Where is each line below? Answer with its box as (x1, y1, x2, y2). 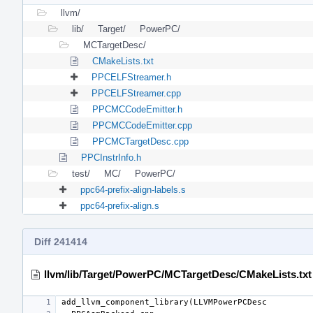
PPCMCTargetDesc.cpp (92, 136, 189, 147)
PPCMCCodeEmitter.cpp (92, 119, 192, 131)
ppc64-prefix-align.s (80, 200, 159, 211)
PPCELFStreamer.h (92, 71, 171, 82)
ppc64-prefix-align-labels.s (80, 184, 186, 195)
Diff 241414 (34, 235, 87, 247)
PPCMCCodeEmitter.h (92, 103, 182, 115)
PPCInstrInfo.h (81, 152, 141, 163)
